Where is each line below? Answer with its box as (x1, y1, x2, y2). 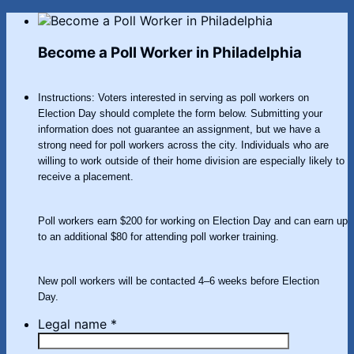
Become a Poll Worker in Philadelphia (38, 43, 302, 62)
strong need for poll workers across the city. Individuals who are (38, 139, 329, 151)
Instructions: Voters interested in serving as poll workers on (38, 92, 309, 104)
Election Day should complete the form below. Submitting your (38, 107, 322, 119)
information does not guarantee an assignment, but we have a (38, 123, 320, 135)
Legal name (38, 316, 111, 332)
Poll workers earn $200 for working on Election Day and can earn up (38, 215, 348, 227)
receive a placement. (38, 171, 137, 183)
